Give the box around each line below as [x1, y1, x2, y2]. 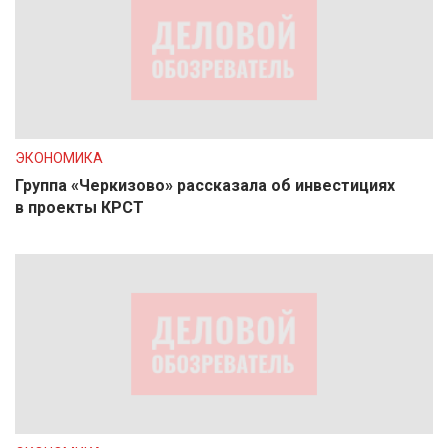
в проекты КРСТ [15, 198, 144, 217]
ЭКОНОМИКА [15, 150, 103, 166]
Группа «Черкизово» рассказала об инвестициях [15, 176, 395, 195]
